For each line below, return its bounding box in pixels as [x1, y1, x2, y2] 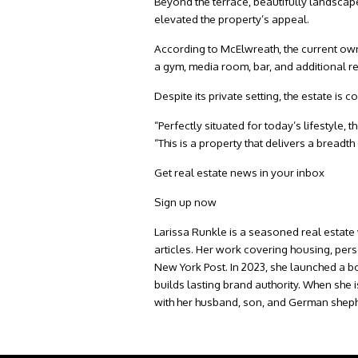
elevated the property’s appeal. [154, 11, 310, 26]
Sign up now [154, 194, 217, 209]
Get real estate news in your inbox [154, 165, 325, 179]
